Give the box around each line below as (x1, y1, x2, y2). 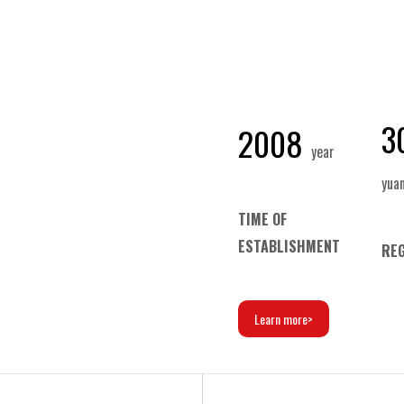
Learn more (254, 309, 308, 328)
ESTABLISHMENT (238, 235, 341, 257)
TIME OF (238, 208, 288, 230)
